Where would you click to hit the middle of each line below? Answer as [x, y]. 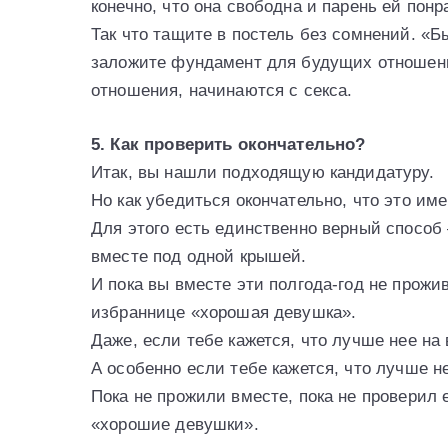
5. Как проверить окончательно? [228, 144]
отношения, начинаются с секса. [222, 90]
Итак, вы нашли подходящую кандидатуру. [262, 172]
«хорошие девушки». [175, 424]
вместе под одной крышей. [199, 256]
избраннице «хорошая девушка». [224, 312]
